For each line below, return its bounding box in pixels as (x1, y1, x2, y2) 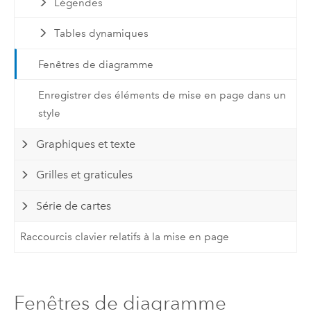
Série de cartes (36, 199, 112, 212)
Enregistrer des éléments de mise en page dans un (37, 89, 286, 102)
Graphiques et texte (36, 137, 136, 151)
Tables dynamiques (54, 27, 149, 40)
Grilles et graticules (36, 168, 133, 182)
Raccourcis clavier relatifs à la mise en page (20, 230, 230, 244)
